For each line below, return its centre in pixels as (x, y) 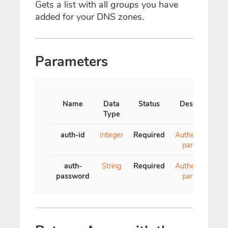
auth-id (73, 135)
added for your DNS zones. (90, 17)
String (111, 166)
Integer (111, 135)
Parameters (72, 62)
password (73, 176)
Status (149, 104)
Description (199, 104)
